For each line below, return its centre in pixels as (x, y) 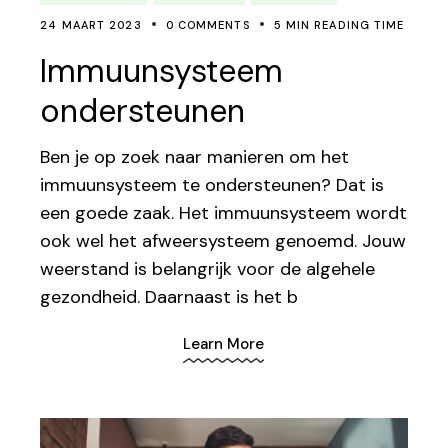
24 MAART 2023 (91, 24)
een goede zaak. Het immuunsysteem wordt (224, 212)
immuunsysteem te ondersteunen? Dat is (212, 184)
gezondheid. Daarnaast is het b (169, 296)
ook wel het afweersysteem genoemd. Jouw (223, 240)
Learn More (224, 344)
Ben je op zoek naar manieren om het (195, 156)
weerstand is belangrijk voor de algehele (208, 268)
